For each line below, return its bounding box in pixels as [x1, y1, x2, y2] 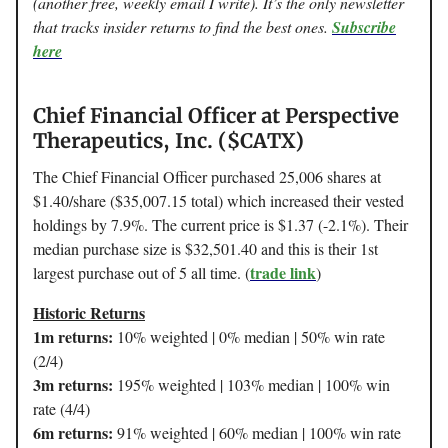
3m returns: [33, 373, 113, 397]
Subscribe [332, 16, 396, 39]
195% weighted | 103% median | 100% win [113, 374, 390, 396]
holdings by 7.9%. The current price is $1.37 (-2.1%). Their [33, 214, 408, 236]
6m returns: [33, 421, 113, 445]
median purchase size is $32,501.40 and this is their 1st [33, 238, 378, 260]
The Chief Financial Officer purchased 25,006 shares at [33, 166, 381, 188]
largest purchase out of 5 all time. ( [33, 262, 250, 284]
